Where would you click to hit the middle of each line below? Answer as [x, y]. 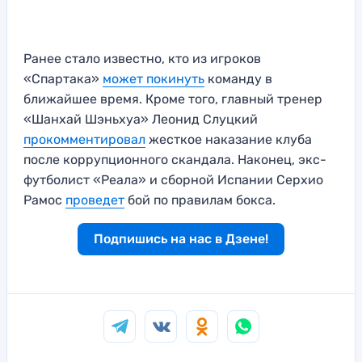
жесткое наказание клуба [229, 140]
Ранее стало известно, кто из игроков [142, 59]
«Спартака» [63, 79]
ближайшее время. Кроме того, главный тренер [173, 99]
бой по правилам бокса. [200, 200]
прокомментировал [84, 140]
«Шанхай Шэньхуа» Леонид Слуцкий [141, 120]
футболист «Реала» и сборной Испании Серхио [173, 180]
